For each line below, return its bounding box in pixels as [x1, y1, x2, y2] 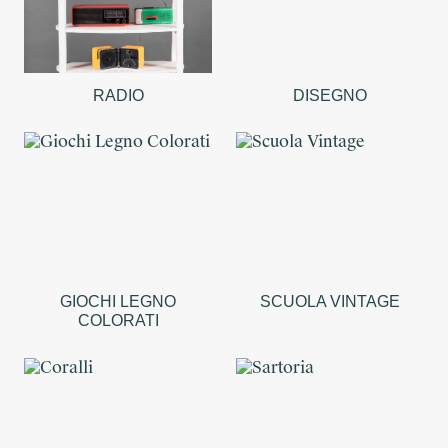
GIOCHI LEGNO [60, 293, 176, 311]
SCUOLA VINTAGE [260, 293, 400, 311]
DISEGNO [293, 86, 367, 104]
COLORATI [77, 312, 159, 330]
